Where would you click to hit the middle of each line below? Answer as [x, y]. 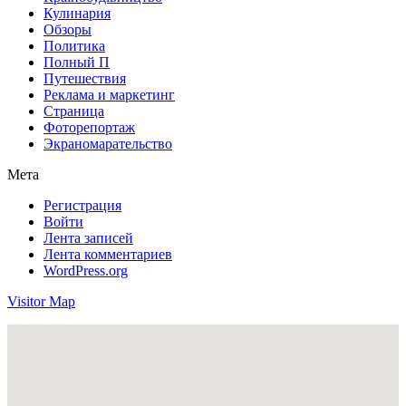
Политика [74, 45]
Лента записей [88, 237]
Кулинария [77, 13]
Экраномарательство [108, 143]
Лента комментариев [108, 254]
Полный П [77, 62]
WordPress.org [86, 270]
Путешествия [85, 78]
